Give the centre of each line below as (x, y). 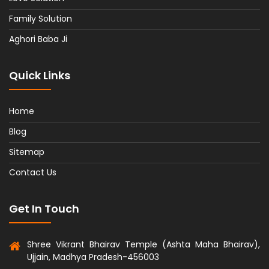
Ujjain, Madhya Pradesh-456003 (93, 257)
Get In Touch (44, 208)
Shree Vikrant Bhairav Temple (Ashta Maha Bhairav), (144, 244)
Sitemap (27, 152)
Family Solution (41, 18)
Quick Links (40, 75)
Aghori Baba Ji (38, 39)
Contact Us (33, 172)
